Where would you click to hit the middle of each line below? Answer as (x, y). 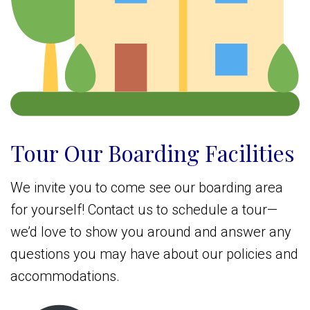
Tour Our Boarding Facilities (153, 153)
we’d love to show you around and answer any (151, 232)
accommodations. (65, 276)
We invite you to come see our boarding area (147, 188)
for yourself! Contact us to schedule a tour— (144, 210)
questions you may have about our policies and (154, 254)
